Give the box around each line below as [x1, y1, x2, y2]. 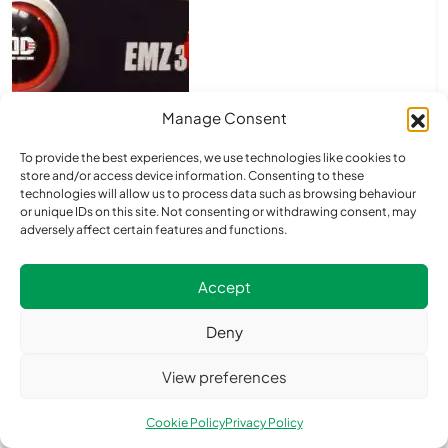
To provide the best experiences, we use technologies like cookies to [20, 150, 406, 165]
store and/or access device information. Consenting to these [20, 168, 364, 183]
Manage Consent [161, 108, 287, 127]
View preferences [161, 366, 287, 386]
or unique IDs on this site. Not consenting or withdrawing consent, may [20, 204, 416, 219]
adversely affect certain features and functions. [20, 222, 287, 237]
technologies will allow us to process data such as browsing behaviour [20, 186, 416, 201]
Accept [197, 276, 251, 296]
